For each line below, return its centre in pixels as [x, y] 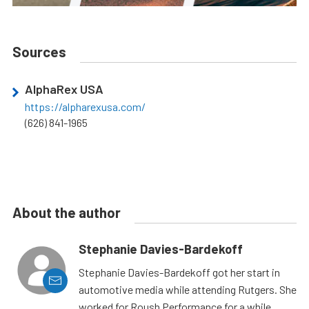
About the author [67, 212]
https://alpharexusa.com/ [85, 106]
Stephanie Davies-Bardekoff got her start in [179, 272]
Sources [39, 51]
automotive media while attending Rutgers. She [188, 289]
